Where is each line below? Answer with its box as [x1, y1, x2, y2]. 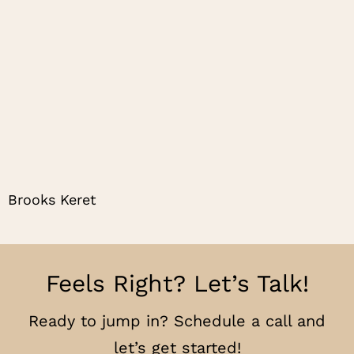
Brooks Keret [8, 191, 96, 209]
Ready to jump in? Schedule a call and [28, 311, 326, 331]
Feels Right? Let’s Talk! [45, 269, 309, 298]
